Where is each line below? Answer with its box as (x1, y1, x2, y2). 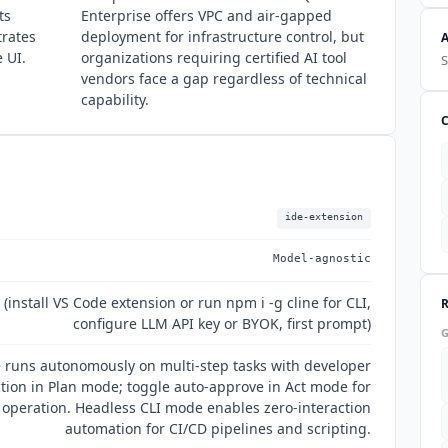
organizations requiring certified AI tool (81, 47, 347, 67)
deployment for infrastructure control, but (81, 26, 364, 46)
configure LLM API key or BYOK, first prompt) (73, 313, 371, 333)
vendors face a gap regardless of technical (81, 68, 367, 88)
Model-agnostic (273, 250, 371, 265)
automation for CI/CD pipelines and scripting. (65, 418, 371, 438)
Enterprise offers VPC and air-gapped (81, 5, 332, 25)
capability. (81, 89, 149, 109)
